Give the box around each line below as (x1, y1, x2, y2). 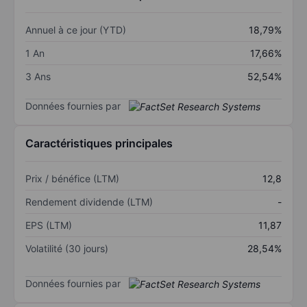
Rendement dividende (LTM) (25, 196, 153, 208)
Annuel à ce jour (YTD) (25, 23, 126, 36)
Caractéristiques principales (25, 136, 173, 151)
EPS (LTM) (25, 219, 72, 232)
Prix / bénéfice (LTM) (25, 173, 119, 185)
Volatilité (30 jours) (25, 243, 108, 255)
